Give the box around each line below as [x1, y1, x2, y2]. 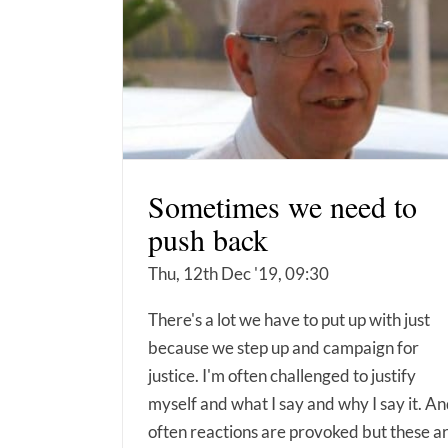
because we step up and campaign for [148, 336, 419, 358]
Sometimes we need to [148, 185, 417, 226]
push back [148, 218, 268, 259]
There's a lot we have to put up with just [148, 308, 430, 330]
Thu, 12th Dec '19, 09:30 [148, 262, 329, 284]
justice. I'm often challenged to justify [148, 364, 416, 386]
